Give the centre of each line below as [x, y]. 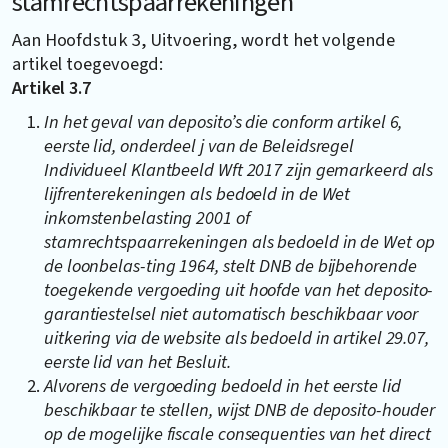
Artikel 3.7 [51, 87]
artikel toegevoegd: [88, 63]
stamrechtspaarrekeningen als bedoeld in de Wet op [239, 241]
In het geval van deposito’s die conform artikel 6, [223, 121]
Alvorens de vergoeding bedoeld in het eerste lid [222, 385]
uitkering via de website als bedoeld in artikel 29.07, [237, 337]
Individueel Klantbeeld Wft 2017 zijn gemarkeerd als [239, 169]
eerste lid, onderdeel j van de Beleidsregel [199, 145]
